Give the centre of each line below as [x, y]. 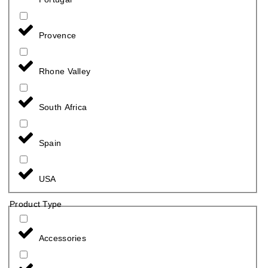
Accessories [63, 238]
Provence [57, 35]
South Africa [63, 107]
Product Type [36, 204]
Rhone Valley [65, 71]
